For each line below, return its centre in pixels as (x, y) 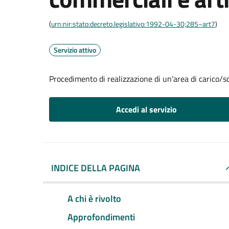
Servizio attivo (75, 50)
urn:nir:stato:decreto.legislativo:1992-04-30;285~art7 (133, 24)
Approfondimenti (101, 217)
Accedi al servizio (146, 109)
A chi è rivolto (94, 198)
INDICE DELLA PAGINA (96, 168)
